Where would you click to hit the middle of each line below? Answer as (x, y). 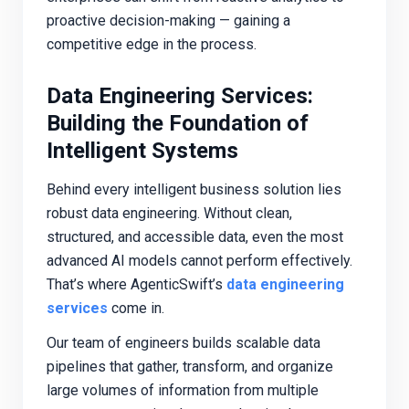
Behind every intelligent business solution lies (194, 189)
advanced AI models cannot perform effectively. (199, 260)
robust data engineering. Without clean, (169, 213)
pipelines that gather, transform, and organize (190, 366)
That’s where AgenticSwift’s (136, 284)
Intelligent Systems (142, 151)
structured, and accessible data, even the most (195, 236)
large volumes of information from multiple (183, 390)
